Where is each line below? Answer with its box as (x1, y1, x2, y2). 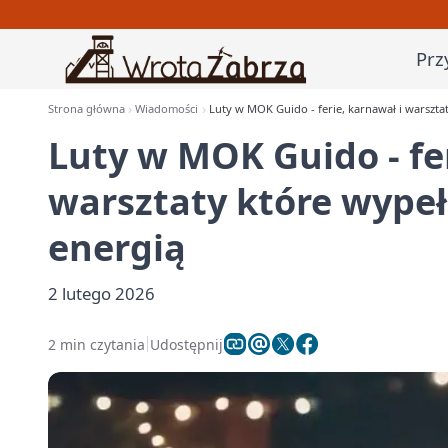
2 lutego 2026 (48, 282, 155, 305)
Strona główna (48, 101, 125, 116)
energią (48, 223, 186, 272)
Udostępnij (150, 334, 223, 354)
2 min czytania (48, 334, 145, 354)
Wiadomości (135, 101, 199, 116)
